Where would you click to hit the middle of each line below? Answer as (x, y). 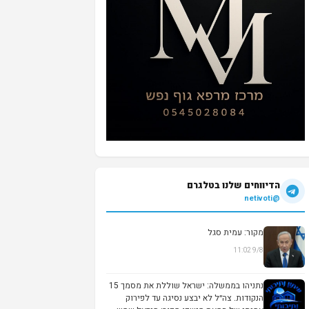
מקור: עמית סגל (236, 232)
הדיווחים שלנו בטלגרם (233, 185)
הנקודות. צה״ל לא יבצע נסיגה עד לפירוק (195, 298)
